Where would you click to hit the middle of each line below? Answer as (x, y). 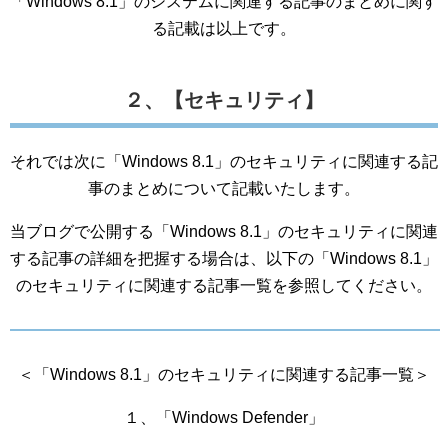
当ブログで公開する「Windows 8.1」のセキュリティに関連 (224, 231)
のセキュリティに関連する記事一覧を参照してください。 (224, 285)
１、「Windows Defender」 (224, 417)
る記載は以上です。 (224, 28)
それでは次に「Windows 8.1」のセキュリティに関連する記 (224, 161)
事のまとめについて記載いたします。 (224, 188)
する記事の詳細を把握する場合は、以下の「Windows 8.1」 (224, 258)
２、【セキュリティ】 (224, 100)
